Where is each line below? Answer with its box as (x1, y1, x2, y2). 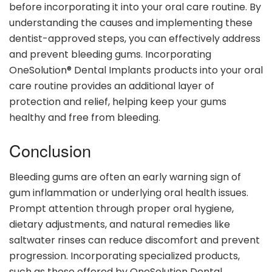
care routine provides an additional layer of (9, 79, 214, 93)
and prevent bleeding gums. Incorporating (9, 47, 211, 62)
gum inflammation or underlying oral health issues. (9, 186, 248, 200)
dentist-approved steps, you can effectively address (9, 32, 260, 46)
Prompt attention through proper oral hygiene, (9, 202, 234, 216)
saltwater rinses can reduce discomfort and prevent (9, 233, 260, 248)
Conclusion (9, 138, 91, 162)
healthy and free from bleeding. (9, 110, 160, 125)
